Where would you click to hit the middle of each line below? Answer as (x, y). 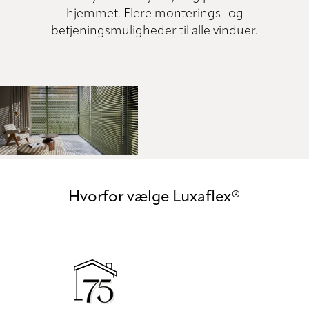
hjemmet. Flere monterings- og (154, 14)
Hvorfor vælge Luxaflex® (154, 198)
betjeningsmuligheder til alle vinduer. (154, 31)
